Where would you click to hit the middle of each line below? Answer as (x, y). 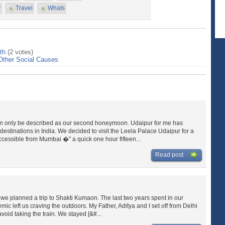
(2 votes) (20, 52)
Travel (24, 8)
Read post (170, 155)
